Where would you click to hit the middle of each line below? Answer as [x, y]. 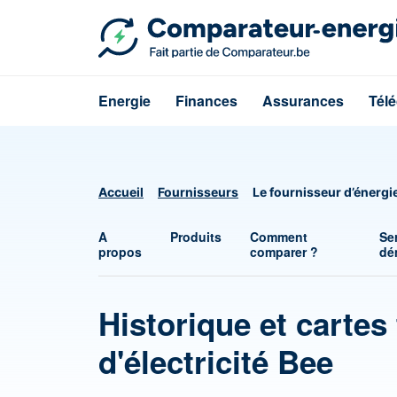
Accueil [121, 192]
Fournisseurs [198, 192]
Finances [206, 101]
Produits [196, 237]
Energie [125, 101]
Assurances [303, 101]
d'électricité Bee [216, 362]
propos [120, 252]
